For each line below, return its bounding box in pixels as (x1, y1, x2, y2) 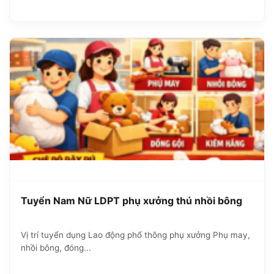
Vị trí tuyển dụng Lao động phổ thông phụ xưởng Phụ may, (21, 229, 250, 240)
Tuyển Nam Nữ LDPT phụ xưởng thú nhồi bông (21, 194, 242, 207)
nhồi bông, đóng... (21, 242, 91, 253)
